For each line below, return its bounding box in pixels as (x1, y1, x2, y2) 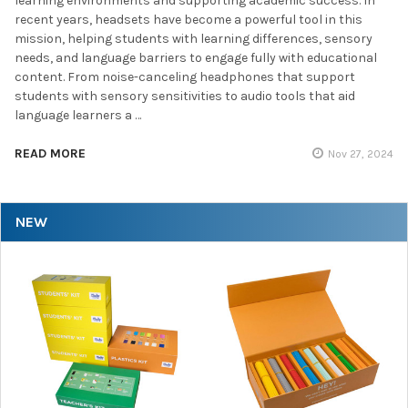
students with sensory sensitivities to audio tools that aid (15, 88, 355, 105)
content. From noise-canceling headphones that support (15, 69, 355, 86)
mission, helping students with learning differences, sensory (15, 31, 372, 47)
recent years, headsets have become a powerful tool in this (15, 12, 362, 28)
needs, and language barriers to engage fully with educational (15, 50, 377, 66)
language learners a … (15, 107, 141, 124)
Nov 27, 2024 (328, 148, 393, 161)
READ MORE (15, 146, 86, 162)
